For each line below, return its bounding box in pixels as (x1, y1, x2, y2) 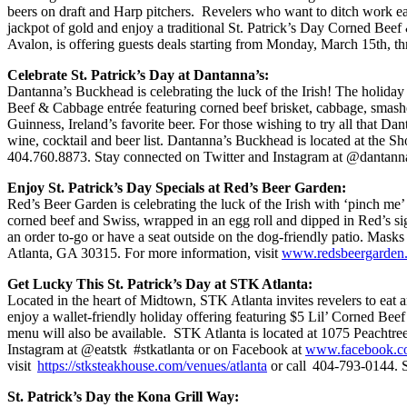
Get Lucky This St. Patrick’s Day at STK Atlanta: (7, 275, 313, 292)
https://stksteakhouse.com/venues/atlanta (37, 357, 267, 373)
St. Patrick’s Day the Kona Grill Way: (7, 388, 239, 404)
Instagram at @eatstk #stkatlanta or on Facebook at (7, 341, 305, 357)
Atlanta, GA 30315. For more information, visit (7, 244, 282, 261)
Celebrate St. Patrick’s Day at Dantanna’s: (7, 66, 273, 83)
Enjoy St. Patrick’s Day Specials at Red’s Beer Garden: (7, 179, 353, 195)
